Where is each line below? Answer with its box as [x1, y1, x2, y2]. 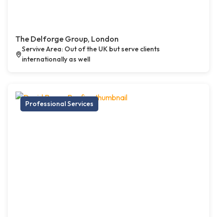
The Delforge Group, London [15, 34, 119, 44]
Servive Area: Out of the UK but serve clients [21, 45, 160, 54]
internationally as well [21, 55, 90, 64]
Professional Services [25, 99, 93, 108]
